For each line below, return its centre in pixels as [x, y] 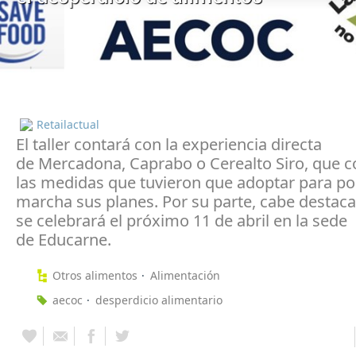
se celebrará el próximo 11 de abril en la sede [182, 220]
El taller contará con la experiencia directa [169, 144]
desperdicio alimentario [159, 300]
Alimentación [185, 275]
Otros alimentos [95, 275]
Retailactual [68, 124]
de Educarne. [64, 239]
